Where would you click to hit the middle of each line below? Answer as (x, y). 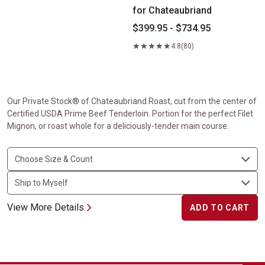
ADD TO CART (220, 208)
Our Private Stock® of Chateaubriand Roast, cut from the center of (132, 101)
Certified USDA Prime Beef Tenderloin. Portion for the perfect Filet (130, 114)
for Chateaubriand (172, 10)
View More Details (46, 207)
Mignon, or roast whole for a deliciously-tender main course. (118, 126)
